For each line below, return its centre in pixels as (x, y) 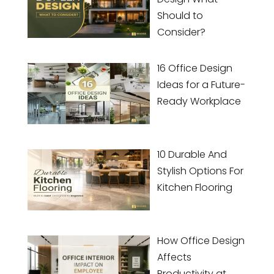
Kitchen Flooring (194, 188)
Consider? (181, 32)
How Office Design (201, 240)
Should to (180, 15)
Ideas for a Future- (201, 85)
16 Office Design (194, 68)
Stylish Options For (200, 171)
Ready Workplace (199, 102)
